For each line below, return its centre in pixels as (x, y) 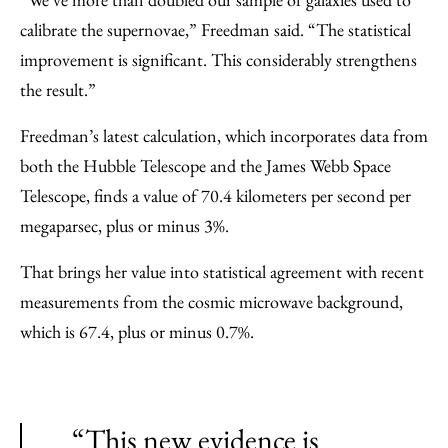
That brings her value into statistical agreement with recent (222, 271)
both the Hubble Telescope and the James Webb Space (205, 165)
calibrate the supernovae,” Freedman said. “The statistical (215, 29)
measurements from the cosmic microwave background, (211, 301)
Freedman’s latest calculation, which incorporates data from (224, 135)
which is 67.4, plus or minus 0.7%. (141, 331)
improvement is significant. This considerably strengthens (218, 59)
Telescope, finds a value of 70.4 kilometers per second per (215, 195)
